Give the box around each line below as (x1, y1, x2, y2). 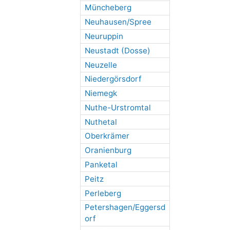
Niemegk (84, 88, 117, 99)
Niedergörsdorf (84, 74, 141, 84)
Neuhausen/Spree (84, 17, 151, 27)
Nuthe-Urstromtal (84, 102, 151, 112)
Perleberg (84, 188, 121, 198)
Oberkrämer (84, 131, 129, 141)
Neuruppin (84, 31, 123, 41)
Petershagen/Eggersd (84, 202, 165, 213)
